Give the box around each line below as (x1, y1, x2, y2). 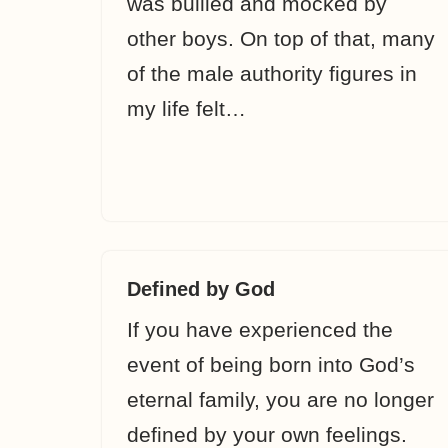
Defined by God (127, 278, 275, 300)
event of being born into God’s (127, 353, 415, 376)
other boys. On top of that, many (127, 27, 435, 50)
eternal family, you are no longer (127, 388, 434, 411)
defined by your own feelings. (127, 423, 407, 446)
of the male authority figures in (127, 62, 417, 85)
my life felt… (127, 97, 252, 120)
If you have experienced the (127, 318, 393, 341)
